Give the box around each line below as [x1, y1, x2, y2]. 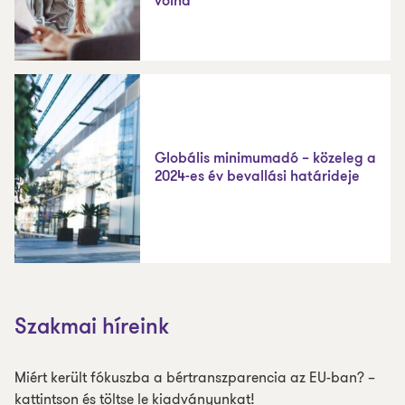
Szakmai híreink [14, 317, 169, 339]
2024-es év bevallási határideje [155, 170, 360, 184]
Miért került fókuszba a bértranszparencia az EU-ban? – [14, 367, 375, 388]
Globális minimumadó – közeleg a [155, 152, 376, 166]
